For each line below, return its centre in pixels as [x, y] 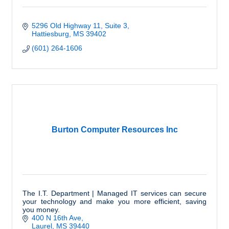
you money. [41, 210]
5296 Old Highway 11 [66, 26]
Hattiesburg [50, 34]
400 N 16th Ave [56, 218]
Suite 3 [116, 26]
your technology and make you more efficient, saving [114, 202]
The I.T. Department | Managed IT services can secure [114, 193]
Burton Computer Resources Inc [114, 130]
